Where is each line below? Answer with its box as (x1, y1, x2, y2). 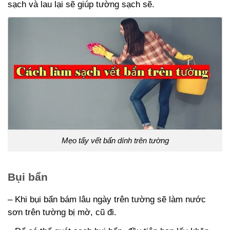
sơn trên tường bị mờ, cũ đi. (8, 207, 117, 217)
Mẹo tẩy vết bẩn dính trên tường (61, 136, 169, 145)
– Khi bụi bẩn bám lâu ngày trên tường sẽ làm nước (8, 194, 206, 204)
